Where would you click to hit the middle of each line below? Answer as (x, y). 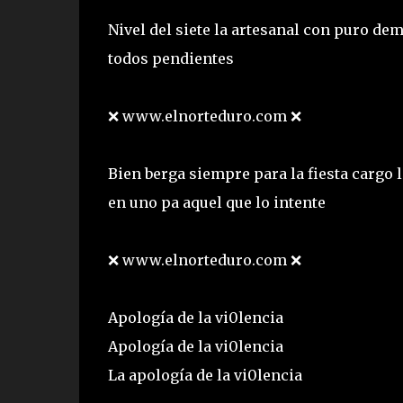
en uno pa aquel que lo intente (218, 203)
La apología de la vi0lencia (206, 376)
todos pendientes (172, 59)
